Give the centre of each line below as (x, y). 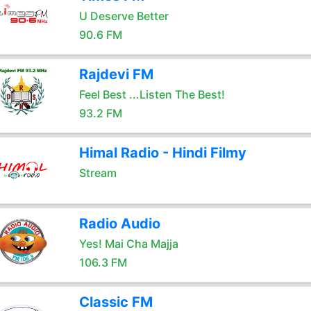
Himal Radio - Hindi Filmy (162, 153)
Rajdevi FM (116, 74)
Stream (98, 173)
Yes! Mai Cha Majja (128, 244)
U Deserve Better (124, 16)
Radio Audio (119, 224)
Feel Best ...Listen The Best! (152, 94)
